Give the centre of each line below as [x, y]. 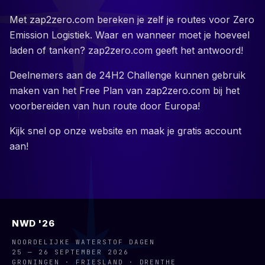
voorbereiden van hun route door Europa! [105, 106]
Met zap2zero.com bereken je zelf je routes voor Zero [132, 20]
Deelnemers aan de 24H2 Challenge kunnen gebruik [127, 75]
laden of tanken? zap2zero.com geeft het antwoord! [126, 50]
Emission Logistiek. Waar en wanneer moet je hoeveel [130, 35]
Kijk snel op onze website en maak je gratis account [125, 131]
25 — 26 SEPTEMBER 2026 [70, 252]
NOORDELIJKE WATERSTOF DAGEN [84, 242]
